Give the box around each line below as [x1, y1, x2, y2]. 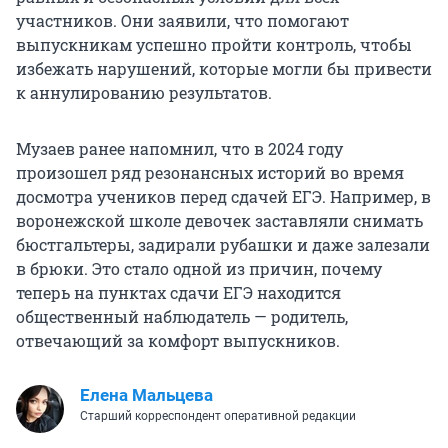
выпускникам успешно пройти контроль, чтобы [16, 34, 412, 56]
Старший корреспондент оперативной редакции [80, 409, 356, 424]
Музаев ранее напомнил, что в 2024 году [16, 138, 343, 160]
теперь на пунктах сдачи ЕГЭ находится [16, 282, 341, 304]
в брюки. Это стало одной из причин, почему [16, 258, 382, 280]
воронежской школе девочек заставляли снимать [16, 210, 423, 232]
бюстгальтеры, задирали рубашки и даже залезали [16, 234, 430, 256]
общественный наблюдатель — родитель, [16, 306, 348, 328]
